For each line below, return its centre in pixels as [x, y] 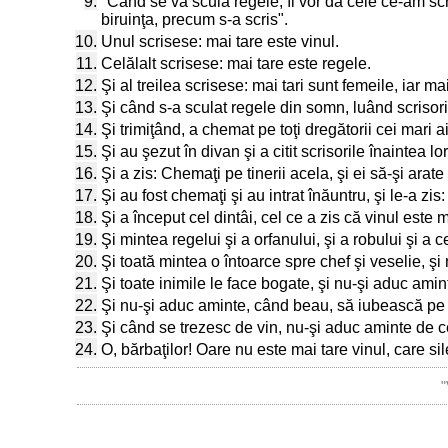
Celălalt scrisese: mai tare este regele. [236, 63]
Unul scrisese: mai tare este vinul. [220, 41]
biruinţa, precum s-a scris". [194, 19]
